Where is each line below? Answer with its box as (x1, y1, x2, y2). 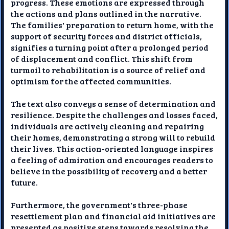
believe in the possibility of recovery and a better (11, 165, 208, 176)
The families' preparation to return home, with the (11, 19, 214, 30)
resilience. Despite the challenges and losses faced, (11, 109, 218, 120)
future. (11, 176, 38, 188)
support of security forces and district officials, (11, 30, 202, 41)
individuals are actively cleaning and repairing (11, 120, 204, 131)
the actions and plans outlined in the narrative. (11, 8, 202, 19)
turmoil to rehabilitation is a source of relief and (11, 64, 206, 75)
